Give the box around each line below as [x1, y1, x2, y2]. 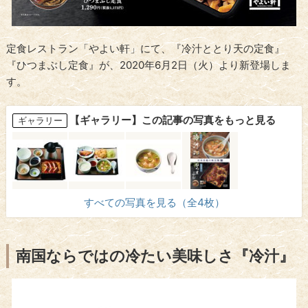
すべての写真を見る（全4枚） [83, 196, 225, 210]
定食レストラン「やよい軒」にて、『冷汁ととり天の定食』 [6, 42, 285, 56]
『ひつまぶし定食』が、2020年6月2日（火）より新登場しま [6, 58, 291, 72]
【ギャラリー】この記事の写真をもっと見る [69, 113, 276, 126]
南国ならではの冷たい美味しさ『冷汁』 [16, 247, 295, 265]
